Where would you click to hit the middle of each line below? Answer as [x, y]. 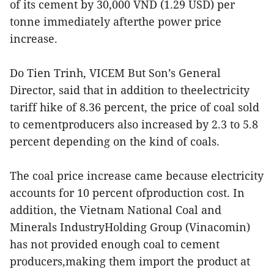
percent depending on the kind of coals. [115, 141]
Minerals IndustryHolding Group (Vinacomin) [130, 227]
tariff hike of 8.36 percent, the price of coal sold [135, 107]
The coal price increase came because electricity [137, 175]
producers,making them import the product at [130, 261]
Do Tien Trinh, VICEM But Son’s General [115, 72]
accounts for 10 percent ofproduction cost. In [127, 192]
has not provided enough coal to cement [115, 244]
